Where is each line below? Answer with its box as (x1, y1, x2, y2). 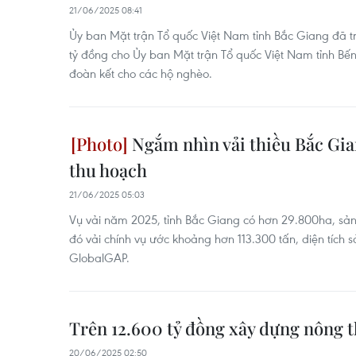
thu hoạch (69, 157, 147, 182)
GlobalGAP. (69, 249, 130, 265)
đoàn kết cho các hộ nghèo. (69, 64, 212, 81)
